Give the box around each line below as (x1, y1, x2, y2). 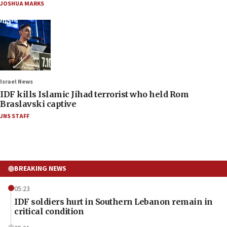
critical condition (14, 206, 84, 216)
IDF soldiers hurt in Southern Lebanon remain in (14, 196, 213, 207)
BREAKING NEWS (14, 163, 66, 174)
